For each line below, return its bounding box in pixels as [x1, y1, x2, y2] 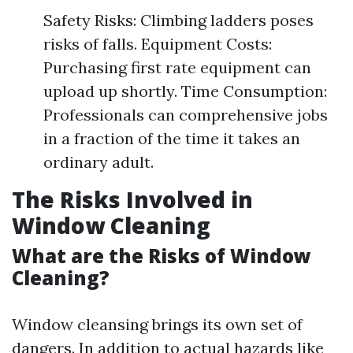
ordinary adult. [43, 152, 154, 172]
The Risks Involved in [12, 184, 253, 214]
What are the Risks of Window [12, 243, 311, 269]
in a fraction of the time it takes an [43, 128, 300, 148]
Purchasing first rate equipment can [43, 58, 311, 77]
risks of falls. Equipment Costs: [43, 34, 272, 54]
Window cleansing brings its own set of [12, 314, 303, 334]
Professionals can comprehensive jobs [43, 105, 328, 124]
